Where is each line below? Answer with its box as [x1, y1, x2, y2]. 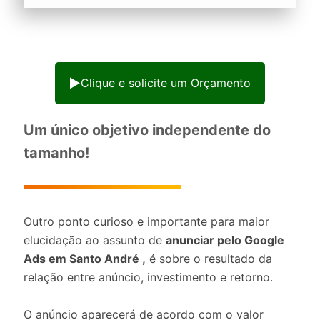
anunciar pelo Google [166, 233, 284, 247]
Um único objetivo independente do [24, 121, 271, 139]
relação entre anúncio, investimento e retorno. [24, 270, 273, 284]
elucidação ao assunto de [24, 233, 166, 247]
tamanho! [24, 144, 89, 161]
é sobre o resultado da [146, 251, 272, 266]
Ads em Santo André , [24, 251, 146, 266]
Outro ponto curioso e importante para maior [24, 214, 269, 229]
